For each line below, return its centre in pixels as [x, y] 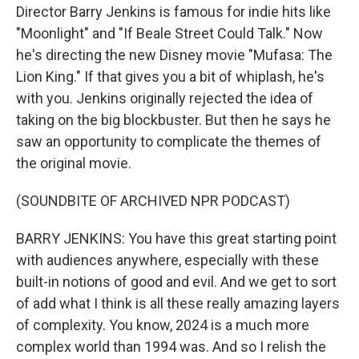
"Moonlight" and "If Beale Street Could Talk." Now [169, 33]
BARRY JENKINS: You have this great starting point [176, 238]
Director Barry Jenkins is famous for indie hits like [173, 12]
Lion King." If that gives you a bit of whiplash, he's [170, 77]
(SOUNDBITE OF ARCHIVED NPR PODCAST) [153, 201]
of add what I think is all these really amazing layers [178, 303]
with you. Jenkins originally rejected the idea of [165, 98]
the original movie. [74, 163]
